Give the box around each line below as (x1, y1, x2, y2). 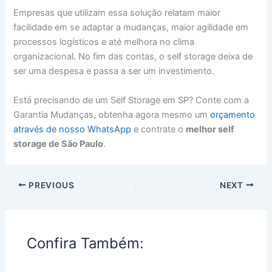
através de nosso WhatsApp (13, 123, 132, 135)
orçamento (210, 109, 256, 120)
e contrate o (131, 123, 186, 135)
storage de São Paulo (13, 138, 104, 149)
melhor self (186, 123, 235, 135)
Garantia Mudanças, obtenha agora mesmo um (13, 109, 211, 120)
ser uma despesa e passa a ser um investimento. (13, 66, 215, 77)
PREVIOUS (26, 180, 75, 190)
